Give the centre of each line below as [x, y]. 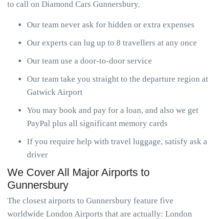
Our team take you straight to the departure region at [118, 79]
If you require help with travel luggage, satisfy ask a [117, 142]
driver [37, 155]
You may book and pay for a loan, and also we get [113, 110]
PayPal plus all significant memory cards [97, 123]
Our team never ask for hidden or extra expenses [111, 25]
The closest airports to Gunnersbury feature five [90, 201]
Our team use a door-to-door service [89, 61]
